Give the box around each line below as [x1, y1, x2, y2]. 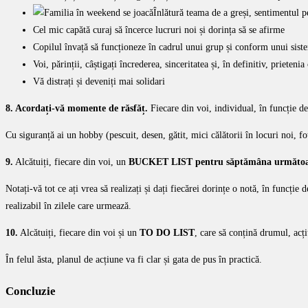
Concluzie [5, 285, 56, 298]
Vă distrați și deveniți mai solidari [33, 76, 165, 87]
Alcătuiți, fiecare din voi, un [13, 156, 129, 167]
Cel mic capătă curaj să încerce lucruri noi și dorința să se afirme [33, 24, 285, 35]
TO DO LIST [140, 227, 195, 238]
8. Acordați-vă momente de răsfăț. [5, 102, 148, 113]
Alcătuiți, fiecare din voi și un [18, 227, 140, 238]
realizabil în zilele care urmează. [5, 200, 131, 211]
